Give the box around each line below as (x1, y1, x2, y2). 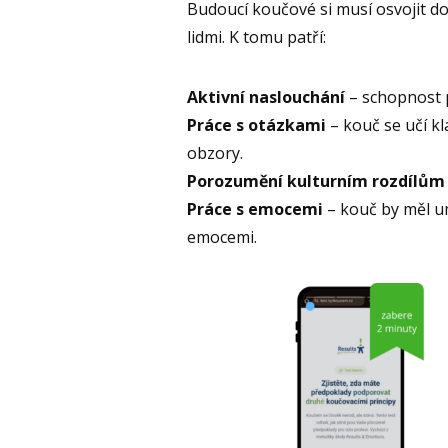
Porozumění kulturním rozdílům (187, 170, 445, 193)
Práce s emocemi (187, 198, 323, 221)
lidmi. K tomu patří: (187, 26, 326, 49)
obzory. (187, 142, 243, 165)
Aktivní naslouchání (187, 86, 345, 109)
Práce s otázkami (187, 114, 326, 137)
